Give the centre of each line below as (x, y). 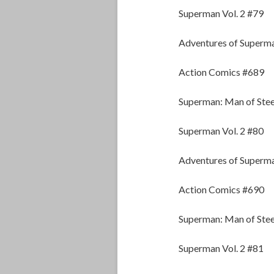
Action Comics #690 (221, 190)
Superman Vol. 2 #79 (221, 13)
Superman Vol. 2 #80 (221, 131)
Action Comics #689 (221, 72)
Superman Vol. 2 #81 (221, 248)
